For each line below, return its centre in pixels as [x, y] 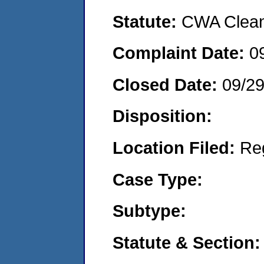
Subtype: [149, 211]
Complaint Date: [181, 53]
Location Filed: [176, 147]
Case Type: [158, 179]
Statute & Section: [187, 242]
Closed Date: [167, 84]
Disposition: [162, 116]
